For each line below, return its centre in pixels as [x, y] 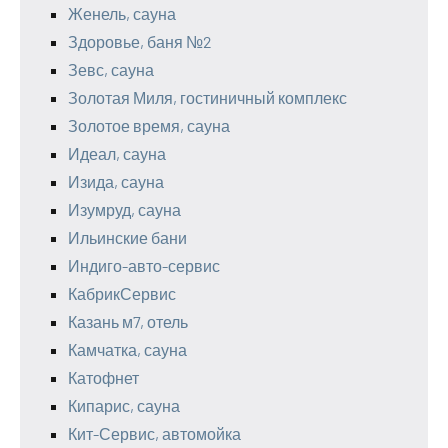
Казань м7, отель [128, 321]
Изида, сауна [116, 181]
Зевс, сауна [111, 69]
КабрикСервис [122, 293]
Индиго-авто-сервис [144, 265]
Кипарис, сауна [124, 405]
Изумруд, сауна [124, 209]
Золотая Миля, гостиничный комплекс [207, 97]
